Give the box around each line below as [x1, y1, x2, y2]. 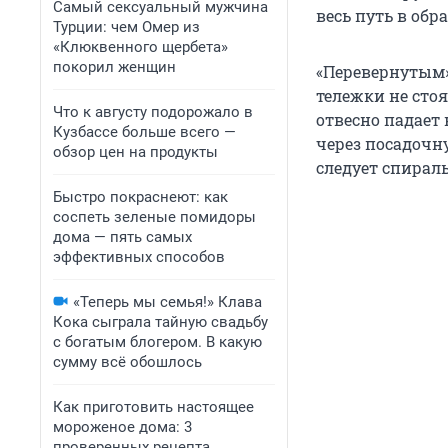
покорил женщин [53, 58, 176, 76]
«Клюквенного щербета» [53, 38, 228, 56]
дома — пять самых [53, 228, 192, 246]
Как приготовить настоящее [53, 398, 254, 416]
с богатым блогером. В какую [53, 333, 262, 351]
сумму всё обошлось [53, 353, 202, 371]
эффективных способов [53, 248, 225, 266]
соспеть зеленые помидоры [53, 208, 256, 226]
